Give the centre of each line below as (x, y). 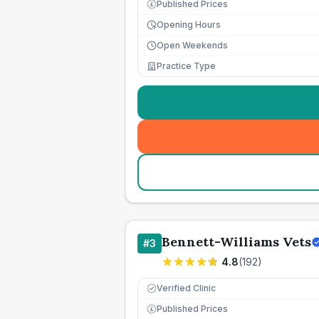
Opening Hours (189, 25)
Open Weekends (192, 45)
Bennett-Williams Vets (236, 242)
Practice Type (186, 66)
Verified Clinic (186, 288)
